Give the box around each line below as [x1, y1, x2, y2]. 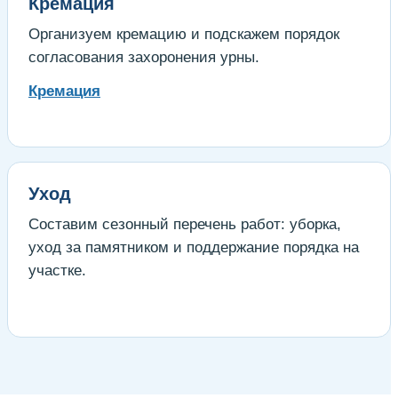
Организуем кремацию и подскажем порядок [28, 25, 339, 43]
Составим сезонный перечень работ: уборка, [28, 215, 341, 233]
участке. [28, 261, 86, 279]
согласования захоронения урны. [28, 48, 259, 66]
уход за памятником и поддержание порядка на [28, 238, 359, 256]
